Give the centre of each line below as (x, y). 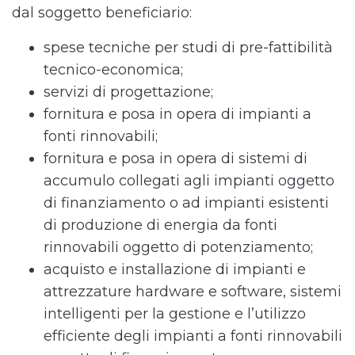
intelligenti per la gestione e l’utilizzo (175, 314)
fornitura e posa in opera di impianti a (177, 114)
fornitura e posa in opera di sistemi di (176, 158)
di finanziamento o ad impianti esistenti (186, 203)
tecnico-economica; (115, 70)
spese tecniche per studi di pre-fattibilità (188, 48)
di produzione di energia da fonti (160, 225)
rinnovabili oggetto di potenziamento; (180, 247)
